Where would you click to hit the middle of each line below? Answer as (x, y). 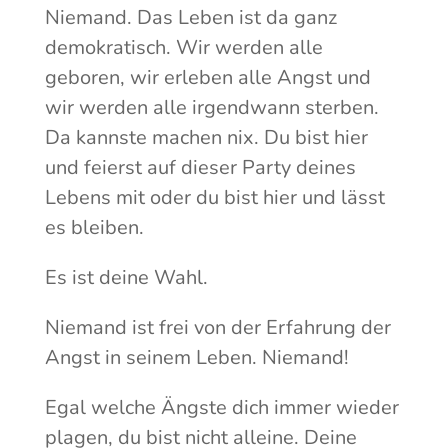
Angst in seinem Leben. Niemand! (196, 358)
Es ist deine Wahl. (126, 278)
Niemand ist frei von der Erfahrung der (217, 328)
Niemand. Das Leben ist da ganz (190, 18)
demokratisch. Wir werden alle (183, 48)
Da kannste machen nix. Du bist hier (206, 138)
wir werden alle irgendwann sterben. (211, 108)
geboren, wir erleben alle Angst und (207, 78)
